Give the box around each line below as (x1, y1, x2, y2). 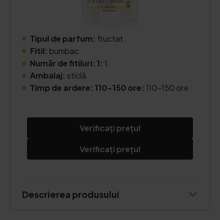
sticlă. (65, 70, 88, 81)
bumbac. (48, 46, 81, 56)
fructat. (97, 33, 126, 44)
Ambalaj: (30, 70, 65, 81)
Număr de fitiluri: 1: (30, 58, 103, 68)
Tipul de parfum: (30, 33, 97, 44)
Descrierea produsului (22, 189, 119, 200)
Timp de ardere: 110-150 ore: (30, 82, 146, 93)
